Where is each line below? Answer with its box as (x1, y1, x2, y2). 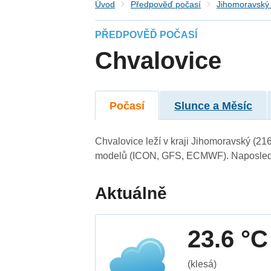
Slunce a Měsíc (174, 99, 253, 112)
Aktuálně (95, 183, 168, 203)
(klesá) (188, 258, 217, 269)
